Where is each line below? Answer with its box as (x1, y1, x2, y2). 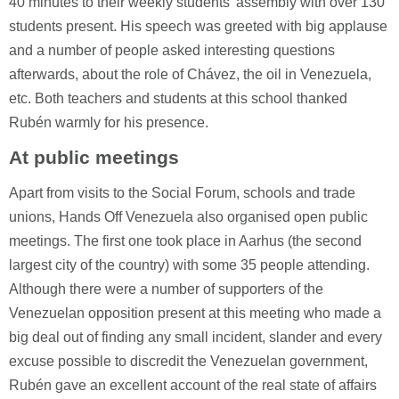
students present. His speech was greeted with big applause (9, 19, 387, 34)
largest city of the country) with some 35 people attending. (9, 257, 370, 273)
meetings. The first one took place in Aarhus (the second (9, 233, 362, 248)
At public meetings (9, 147, 179, 167)
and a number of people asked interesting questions (9, 43, 335, 58)
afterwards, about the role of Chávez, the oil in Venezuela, (9, 67, 371, 82)
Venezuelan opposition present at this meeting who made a (9, 305, 381, 321)
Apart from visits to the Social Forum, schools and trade (9, 185, 355, 200)
